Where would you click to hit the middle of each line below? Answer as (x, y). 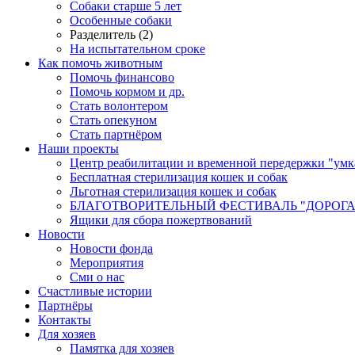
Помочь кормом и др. (127, 92)
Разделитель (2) (111, 35)
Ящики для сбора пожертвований (161, 220)
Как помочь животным (100, 63)
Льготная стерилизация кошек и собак (173, 192)
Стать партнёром (116, 135)
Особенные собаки (121, 21)
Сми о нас (97, 277)
